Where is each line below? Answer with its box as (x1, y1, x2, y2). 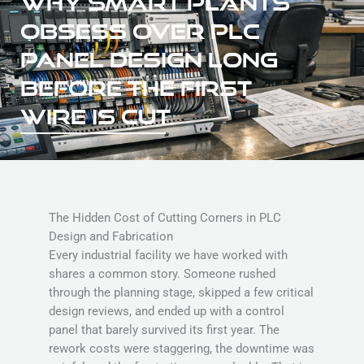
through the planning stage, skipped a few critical (49, 285, 314, 300)
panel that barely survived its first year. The (49, 323, 279, 337)
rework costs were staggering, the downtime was (49, 341, 314, 356)
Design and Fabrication (49, 229, 173, 244)
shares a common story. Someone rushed (49, 266, 275, 281)
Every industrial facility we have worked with (49, 248, 288, 262)
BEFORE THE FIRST (20, 76, 252, 100)
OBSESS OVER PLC (20, 19, 260, 43)
